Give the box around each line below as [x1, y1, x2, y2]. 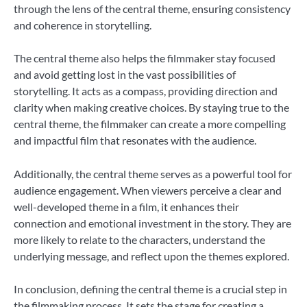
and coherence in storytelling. [14, 19, 151, 32]
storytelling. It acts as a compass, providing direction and [14, 84, 278, 98]
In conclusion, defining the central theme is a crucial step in [14, 282, 287, 295]
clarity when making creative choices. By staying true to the [14, 101, 289, 114]
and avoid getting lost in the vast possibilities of [14, 68, 236, 82]
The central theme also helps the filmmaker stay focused [14, 51, 275, 65]
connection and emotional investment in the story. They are [14, 216, 291, 230]
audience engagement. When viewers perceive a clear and [14, 183, 282, 197]
